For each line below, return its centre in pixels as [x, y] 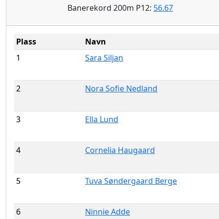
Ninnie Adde [108, 211]
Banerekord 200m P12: [111, 8]
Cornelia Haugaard [120, 150]
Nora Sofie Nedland [121, 88]
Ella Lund [102, 119]
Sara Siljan [104, 57]
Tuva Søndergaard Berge [131, 181]
